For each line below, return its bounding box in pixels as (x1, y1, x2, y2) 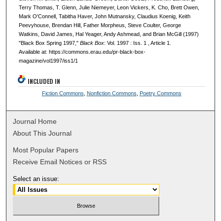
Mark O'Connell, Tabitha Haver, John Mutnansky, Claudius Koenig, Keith (18, 13, 190, 19)
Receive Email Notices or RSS (13, 158, 107, 166)
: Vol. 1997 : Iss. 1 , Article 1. (104, 39, 171, 46)
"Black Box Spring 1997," (18, 39, 80, 46)
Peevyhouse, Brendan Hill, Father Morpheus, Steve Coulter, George (18, 22, 181, 28)
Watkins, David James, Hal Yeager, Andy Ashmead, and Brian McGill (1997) (18, 31, 199, 37)
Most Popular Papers (13, 146, 79, 154)
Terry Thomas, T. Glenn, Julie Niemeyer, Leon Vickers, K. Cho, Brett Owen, (18, 4, 199, 10)
